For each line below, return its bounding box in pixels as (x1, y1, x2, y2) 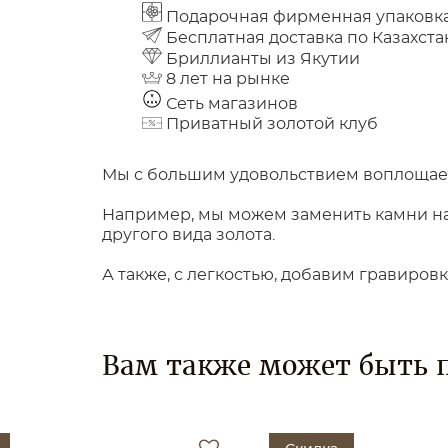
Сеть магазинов (162, 95, 298, 112)
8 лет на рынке (162, 70, 290, 87)
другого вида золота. (102, 226, 275, 243)
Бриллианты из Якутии (162, 50, 360, 67)
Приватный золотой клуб (162, 115, 378, 132)
